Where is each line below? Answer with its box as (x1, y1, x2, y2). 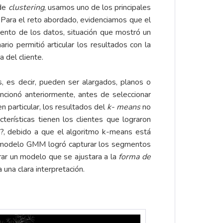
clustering (8, 2, 44, 13)
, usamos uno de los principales (44, 2, 151, 13)
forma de (118, 151, 151, 163)
